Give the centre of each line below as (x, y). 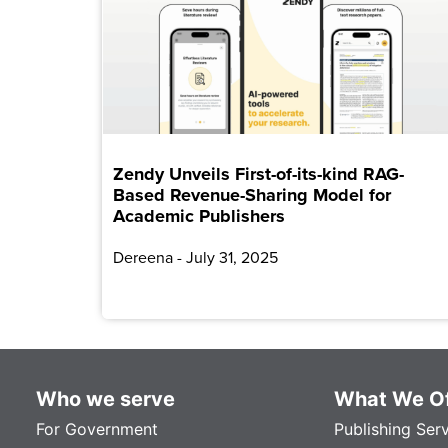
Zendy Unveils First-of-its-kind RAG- (258, 173)
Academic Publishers (199, 215)
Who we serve (105, 398)
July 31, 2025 (230, 256)
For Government (97, 428)
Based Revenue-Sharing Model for (252, 194)
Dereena (145, 256)
